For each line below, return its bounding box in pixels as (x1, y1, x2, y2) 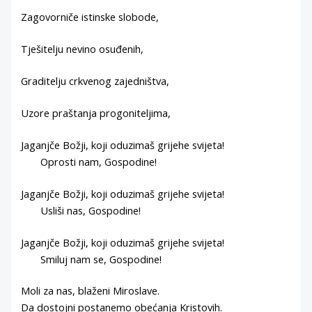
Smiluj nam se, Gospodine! (21, 251, 162, 266)
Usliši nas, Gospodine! (21, 203, 141, 217)
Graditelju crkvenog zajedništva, (21, 74, 170, 88)
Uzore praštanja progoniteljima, (21, 105, 171, 120)
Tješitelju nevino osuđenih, (21, 42, 144, 56)
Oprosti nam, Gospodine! (21, 154, 157, 169)
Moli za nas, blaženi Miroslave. (21, 283, 160, 298)
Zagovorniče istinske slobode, (21, 10, 159, 24)
